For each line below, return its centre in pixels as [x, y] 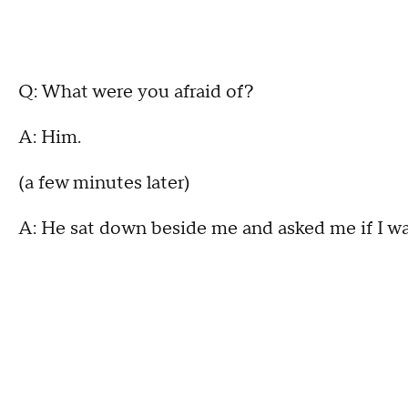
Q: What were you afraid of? [136, 92]
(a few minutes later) [104, 184]
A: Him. [50, 138]
